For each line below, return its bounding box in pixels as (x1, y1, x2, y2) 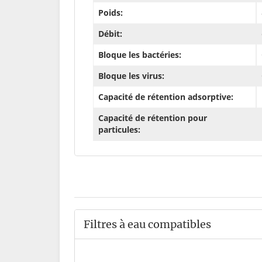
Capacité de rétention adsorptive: (98, 91, 233, 103)
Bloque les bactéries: (98, 49, 181, 61)
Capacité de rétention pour (98, 112, 207, 124)
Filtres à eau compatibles (84, 218, 211, 232)
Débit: (98, 28, 122, 40)
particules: (98, 124, 140, 136)
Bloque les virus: (98, 70, 164, 82)
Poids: (98, 7, 123, 19)
